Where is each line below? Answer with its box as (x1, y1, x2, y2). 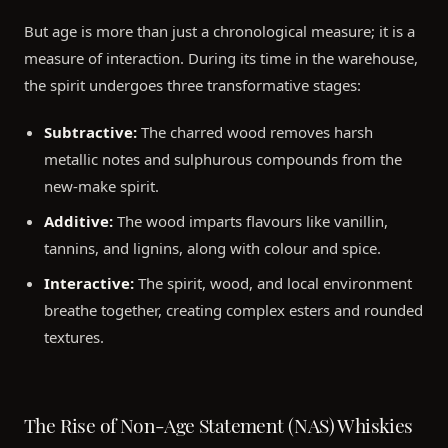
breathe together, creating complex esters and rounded (44, 299, 423, 320)
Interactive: (44, 272, 134, 293)
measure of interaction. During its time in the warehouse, (24, 47, 418, 68)
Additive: (44, 210, 113, 231)
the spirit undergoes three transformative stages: (24, 74, 361, 95)
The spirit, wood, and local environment (134, 272, 412, 293)
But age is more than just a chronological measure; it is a (24, 20, 415, 41)
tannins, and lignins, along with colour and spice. (44, 237, 381, 258)
